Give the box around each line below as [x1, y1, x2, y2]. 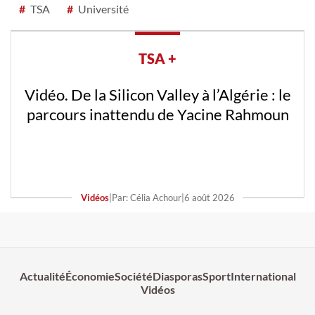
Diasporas [152, 269, 202, 283]
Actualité [19, 269, 65, 283]
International [230, 269, 296, 283]
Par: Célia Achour [111, 192, 181, 204]
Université [76, 2, 129, 16]
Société [114, 269, 153, 283]
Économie [65, 269, 115, 283]
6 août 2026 [184, 192, 235, 204]
